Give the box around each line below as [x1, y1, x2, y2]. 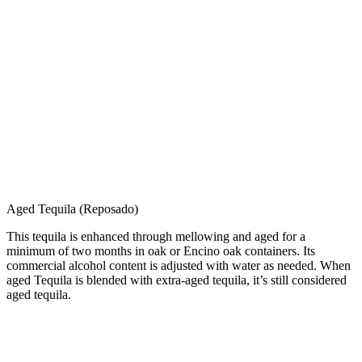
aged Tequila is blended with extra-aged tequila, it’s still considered [6, 272, 347, 287]
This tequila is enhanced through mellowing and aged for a [6, 229, 305, 243]
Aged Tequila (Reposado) [6, 201, 138, 216]
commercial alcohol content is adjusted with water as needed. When [6, 258, 351, 272]
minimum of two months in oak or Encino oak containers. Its [6, 243, 315, 258]
